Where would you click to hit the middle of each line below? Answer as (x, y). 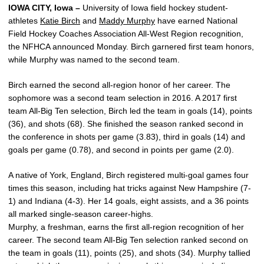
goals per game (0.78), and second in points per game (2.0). (121, 150)
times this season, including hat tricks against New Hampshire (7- (130, 188)
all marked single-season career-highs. (81, 214)
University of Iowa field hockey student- (155, 8)
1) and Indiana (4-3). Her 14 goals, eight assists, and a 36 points (128, 201)
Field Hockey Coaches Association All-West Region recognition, (126, 34)
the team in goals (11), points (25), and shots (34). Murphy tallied (129, 253)
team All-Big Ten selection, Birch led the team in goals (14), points (130, 111)
